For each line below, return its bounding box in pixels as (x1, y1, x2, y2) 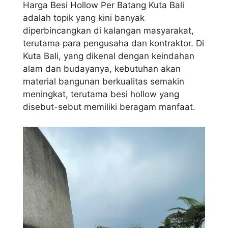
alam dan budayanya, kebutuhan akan (23, 64, 181, 74)
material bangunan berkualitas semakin (23, 76, 184, 87)
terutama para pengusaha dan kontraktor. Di (23, 38, 204, 49)
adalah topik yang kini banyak (23, 13, 145, 23)
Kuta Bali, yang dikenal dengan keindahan (23, 51, 194, 62)
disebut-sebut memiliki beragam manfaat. (23, 102, 195, 112)
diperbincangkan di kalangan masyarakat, (23, 25, 194, 36)
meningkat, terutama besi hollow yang (23, 89, 179, 100)
